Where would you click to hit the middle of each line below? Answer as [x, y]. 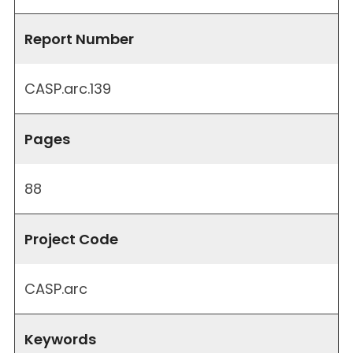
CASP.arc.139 [68, 88]
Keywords [60, 339]
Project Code [71, 239]
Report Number [79, 39]
